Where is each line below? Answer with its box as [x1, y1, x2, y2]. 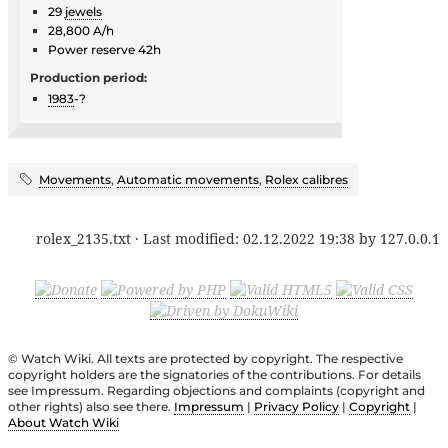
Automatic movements [117, 171, 259, 187]
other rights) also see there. [8, 399, 174, 415]
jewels [65, 3, 102, 19]
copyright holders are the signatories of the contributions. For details [8, 367, 421, 383]
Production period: [30, 69, 147, 85]
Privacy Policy [254, 399, 339, 415]
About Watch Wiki [8, 415, 119, 431]
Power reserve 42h [48, 41, 161, 57]
